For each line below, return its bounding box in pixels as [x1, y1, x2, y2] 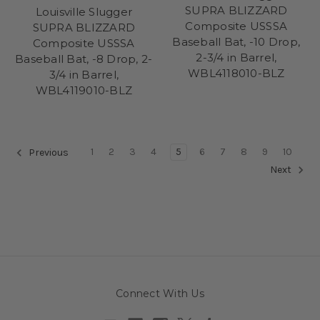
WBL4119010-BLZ [35, 83, 132, 97]
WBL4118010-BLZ [188, 66, 285, 80]
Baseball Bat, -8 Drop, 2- [15, 51, 153, 66]
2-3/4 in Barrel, [196, 50, 277, 64]
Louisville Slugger [35, 4, 132, 19]
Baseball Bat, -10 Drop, [172, 34, 301, 49]
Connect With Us [116, 286, 204, 300]
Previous [26, 146, 69, 159]
